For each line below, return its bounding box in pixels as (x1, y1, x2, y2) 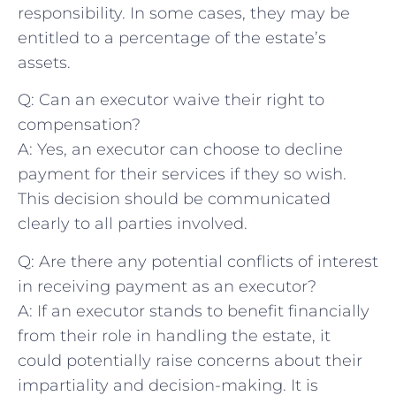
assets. (18, 52, 71, 72)
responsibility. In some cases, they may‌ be (18, 3, 350, 23)
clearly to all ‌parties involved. (18, 214, 247, 234)
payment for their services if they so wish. (18, 164, 346, 185)
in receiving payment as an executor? (18, 276, 316, 296)
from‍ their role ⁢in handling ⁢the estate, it (18, 325, 331, 346)
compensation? (18, 115, 141, 135)
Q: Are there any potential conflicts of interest (18, 251, 378, 271)
